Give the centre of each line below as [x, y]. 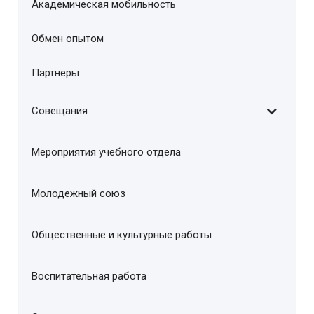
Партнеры [55, 73]
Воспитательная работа [89, 276]
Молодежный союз [78, 193]
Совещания [60, 111]
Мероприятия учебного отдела [106, 152]
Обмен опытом [68, 39]
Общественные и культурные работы [122, 235]
